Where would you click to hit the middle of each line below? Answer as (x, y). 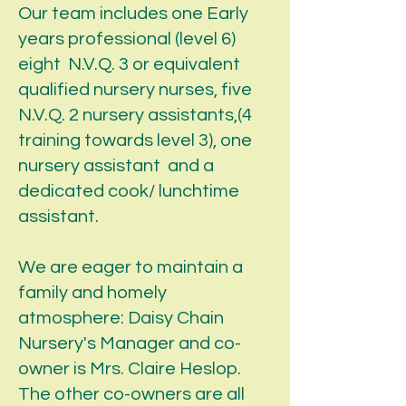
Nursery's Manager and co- (130, 343)
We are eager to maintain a (130, 267)
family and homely (92, 293)
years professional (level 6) (127, 39)
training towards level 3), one (135, 140)
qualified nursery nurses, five (135, 90)
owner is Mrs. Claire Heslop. (131, 369)
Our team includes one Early (133, 14)
